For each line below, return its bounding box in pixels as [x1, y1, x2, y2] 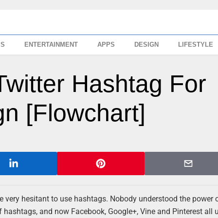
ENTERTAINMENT [24, 41, 78, 48]
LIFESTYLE [178, 41, 214, 48]
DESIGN [134, 41, 159, 48]
